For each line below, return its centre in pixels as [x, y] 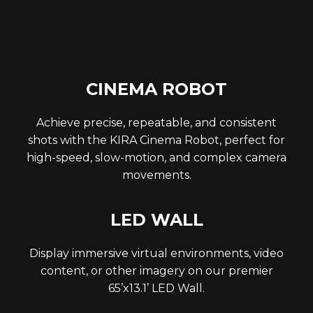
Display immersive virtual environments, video [156, 253]
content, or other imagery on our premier [156, 270]
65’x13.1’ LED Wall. [156, 288]
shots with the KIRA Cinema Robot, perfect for [156, 140]
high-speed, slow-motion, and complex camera [156, 157]
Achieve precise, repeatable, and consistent [156, 122]
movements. [156, 175]
